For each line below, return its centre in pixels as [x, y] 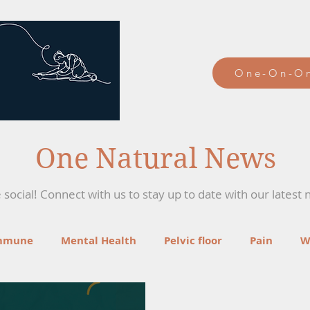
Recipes [60, 296]
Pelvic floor [193, 240]
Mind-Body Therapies [163, 296]
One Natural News [156, 158]
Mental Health [99, 240]
